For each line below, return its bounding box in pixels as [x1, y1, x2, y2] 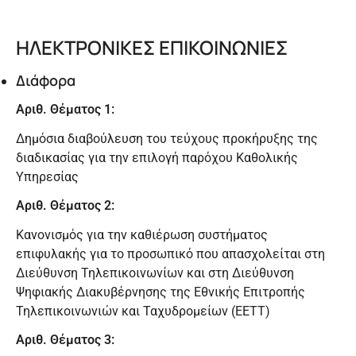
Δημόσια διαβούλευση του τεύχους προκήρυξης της [16, 130, 318, 146]
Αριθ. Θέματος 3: [16, 332, 114, 348]
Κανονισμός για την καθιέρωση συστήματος [16, 226, 268, 242]
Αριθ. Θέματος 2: [16, 197, 114, 213]
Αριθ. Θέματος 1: [16, 101, 114, 117]
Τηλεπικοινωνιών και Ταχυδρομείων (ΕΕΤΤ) [16, 303, 270, 319]
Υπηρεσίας [16, 168, 79, 184]
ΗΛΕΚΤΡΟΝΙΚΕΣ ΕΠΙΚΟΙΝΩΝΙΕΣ [16, 33, 288, 60]
